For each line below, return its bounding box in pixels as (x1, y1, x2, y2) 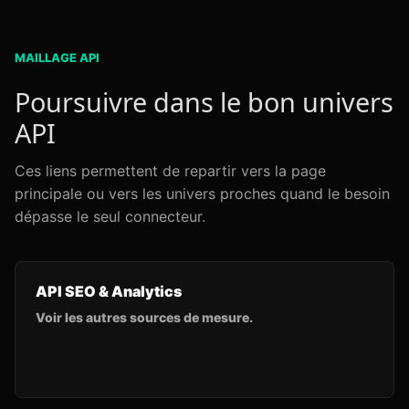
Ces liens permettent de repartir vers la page (15, 162, 326, 180)
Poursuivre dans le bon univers (15, 84, 393, 120)
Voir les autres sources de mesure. (36, 309, 253, 325)
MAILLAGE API (15, 50, 100, 65)
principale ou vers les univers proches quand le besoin (15, 184, 390, 203)
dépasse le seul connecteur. (15, 207, 205, 225)
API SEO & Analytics (36, 282, 182, 300)
